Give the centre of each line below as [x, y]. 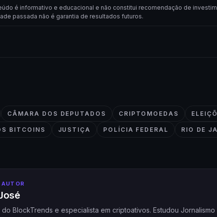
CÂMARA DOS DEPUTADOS [57, 114]
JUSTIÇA [74, 130]
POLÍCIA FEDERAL [136, 130]
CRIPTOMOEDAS [148, 114]
